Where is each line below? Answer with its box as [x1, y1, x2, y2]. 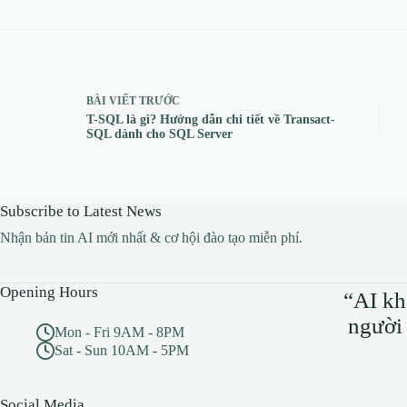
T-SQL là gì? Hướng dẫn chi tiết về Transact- [86, 112, 335, 126]
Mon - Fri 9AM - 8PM [55, 324, 184, 341]
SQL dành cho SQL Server [86, 126, 233, 141]
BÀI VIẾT [86, 94, 136, 107]
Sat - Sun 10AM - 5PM [55, 342, 189, 359]
